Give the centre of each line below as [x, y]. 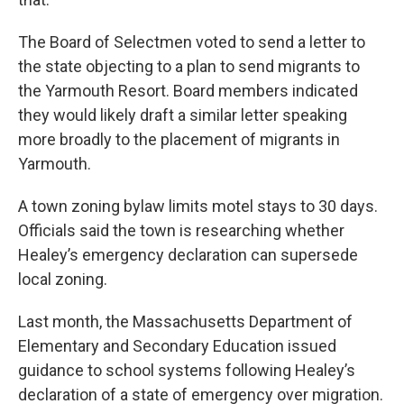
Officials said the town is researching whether [181, 230]
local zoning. [63, 279]
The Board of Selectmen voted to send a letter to [192, 41]
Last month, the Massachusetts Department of [185, 321]
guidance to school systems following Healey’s [187, 370]
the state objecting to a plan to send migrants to [189, 66]
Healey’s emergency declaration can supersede [188, 254]
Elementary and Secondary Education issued [177, 345]
